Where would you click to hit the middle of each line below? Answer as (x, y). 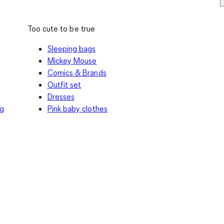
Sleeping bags (71, 48)
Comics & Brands (77, 72)
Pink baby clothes (77, 108)
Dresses (61, 96)
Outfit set (64, 84)
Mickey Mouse (72, 60)
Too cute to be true (61, 28)
